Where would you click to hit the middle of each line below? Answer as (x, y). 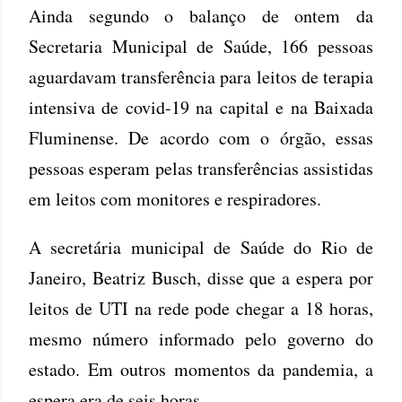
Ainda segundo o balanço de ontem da (201, 15)
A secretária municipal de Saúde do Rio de (201, 247)
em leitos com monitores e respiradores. (178, 198)
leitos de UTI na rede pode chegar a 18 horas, (201, 308)
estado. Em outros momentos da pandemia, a (201, 369)
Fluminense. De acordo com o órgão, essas (201, 137)
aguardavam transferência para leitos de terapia (201, 76)
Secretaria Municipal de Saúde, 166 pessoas (201, 46)
